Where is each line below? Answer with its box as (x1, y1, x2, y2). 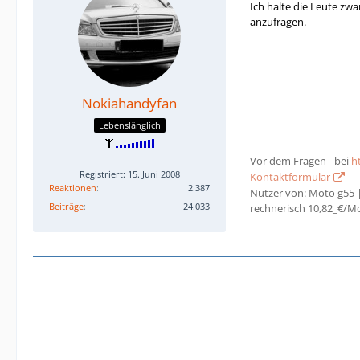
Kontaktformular (250, 169, 330, 184)
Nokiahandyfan (82, 94, 177, 112)
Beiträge (49, 199, 84, 212)
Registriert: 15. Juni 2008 (79, 167, 180, 180)
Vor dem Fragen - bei (250, 153, 351, 168)
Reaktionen (49, 181, 96, 194)
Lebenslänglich (98, 118, 161, 131)
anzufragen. (250, 14, 306, 29)
